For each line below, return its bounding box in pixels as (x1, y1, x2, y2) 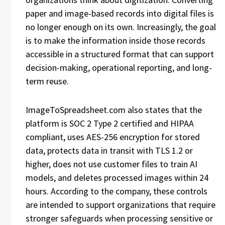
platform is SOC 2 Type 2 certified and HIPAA (26, 118, 194, 129)
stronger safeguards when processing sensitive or (26, 212, 213, 224)
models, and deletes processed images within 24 (26, 172, 208, 183)
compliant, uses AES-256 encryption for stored (26, 131, 200, 143)
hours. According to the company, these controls (26, 185, 207, 197)
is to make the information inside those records (26, 35, 205, 46)
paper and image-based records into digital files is (26, 8, 214, 19)
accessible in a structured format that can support (26, 48, 214, 60)
